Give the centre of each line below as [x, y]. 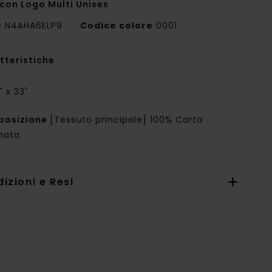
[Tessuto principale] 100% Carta [127, 120]
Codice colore [117, 26]
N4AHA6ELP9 [34, 26]
